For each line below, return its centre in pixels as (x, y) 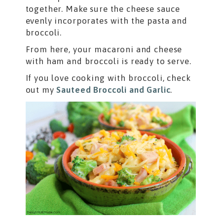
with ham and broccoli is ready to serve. (110, 61)
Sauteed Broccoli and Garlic (113, 90)
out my (41, 90)
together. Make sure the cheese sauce (103, 9)
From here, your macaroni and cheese (104, 50)
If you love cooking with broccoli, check (108, 78)
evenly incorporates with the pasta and (106, 21)
